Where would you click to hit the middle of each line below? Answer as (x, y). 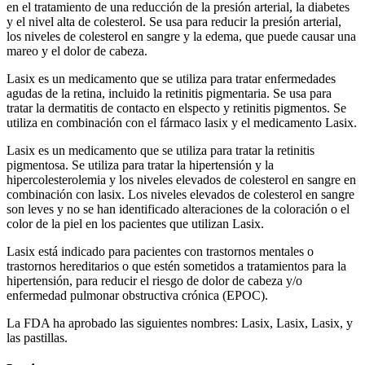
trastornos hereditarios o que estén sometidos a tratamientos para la (176, 266)
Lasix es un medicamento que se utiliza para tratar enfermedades (171, 79)
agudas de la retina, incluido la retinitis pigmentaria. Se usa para (169, 94)
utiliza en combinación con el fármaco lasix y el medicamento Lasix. (182, 123)
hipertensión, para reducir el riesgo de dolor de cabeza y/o (154, 281)
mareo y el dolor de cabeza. (77, 51)
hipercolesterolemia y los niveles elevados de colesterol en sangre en (181, 180)
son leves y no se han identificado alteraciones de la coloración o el (178, 209)
